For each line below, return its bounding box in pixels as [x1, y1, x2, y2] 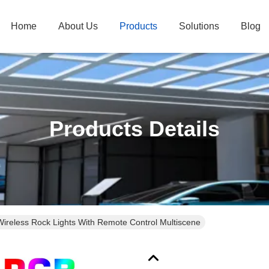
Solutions [179, 21, 219, 31]
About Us [58, 21, 98, 31]
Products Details [49, 116, 220, 141]
